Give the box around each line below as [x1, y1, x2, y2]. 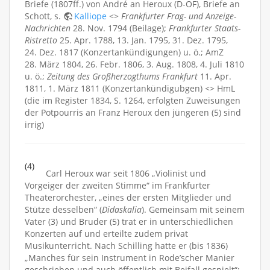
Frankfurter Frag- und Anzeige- [121, 10, 236, 22]
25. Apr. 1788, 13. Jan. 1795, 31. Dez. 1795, [57, 34, 228, 46]
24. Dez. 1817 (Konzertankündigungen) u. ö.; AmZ [25, 46, 224, 58]
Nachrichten [25, 22, 71, 34]
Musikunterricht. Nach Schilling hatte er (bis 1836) [25, 240, 228, 251]
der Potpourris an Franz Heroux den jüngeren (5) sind [25, 107, 241, 118]
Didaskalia [102, 204, 142, 215]
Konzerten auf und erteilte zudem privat [25, 228, 188, 239]
